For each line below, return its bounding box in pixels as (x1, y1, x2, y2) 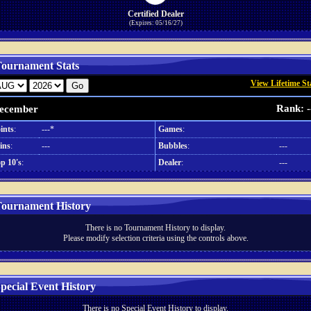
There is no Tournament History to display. (85, 223, 226, 233)
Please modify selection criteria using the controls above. (62, 233, 249, 243)
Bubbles (158, 141, 187, 151)
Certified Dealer (127, 9, 184, 19)
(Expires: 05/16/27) (128, 19, 183, 26)
